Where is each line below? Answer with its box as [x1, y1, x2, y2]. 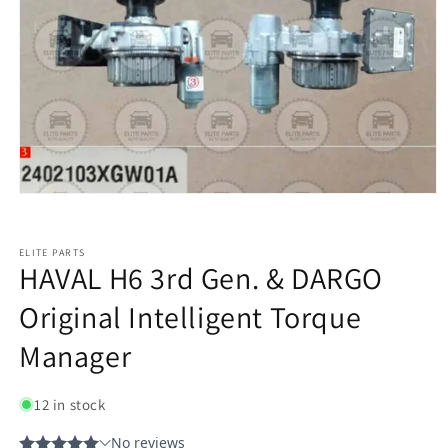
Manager [19, 336, 132, 377]
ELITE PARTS [19, 246, 86, 260]
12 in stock [34, 395, 106, 415]
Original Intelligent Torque [19, 297, 362, 338]
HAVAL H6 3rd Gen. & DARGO [19, 258, 384, 299]
